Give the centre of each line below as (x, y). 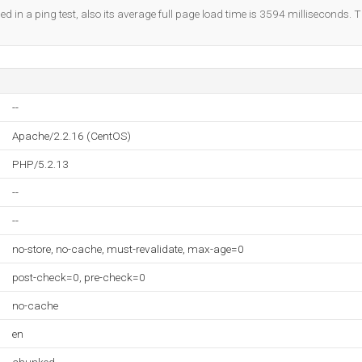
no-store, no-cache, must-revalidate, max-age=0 (128, 249)
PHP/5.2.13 (40, 164)
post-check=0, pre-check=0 (79, 277)
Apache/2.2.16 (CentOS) (72, 136)
